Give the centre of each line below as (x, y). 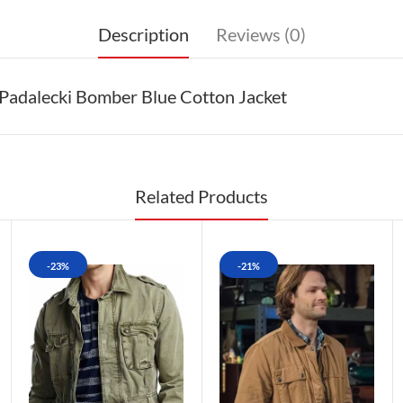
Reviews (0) (260, 34)
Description (143, 34)
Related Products (201, 196)
